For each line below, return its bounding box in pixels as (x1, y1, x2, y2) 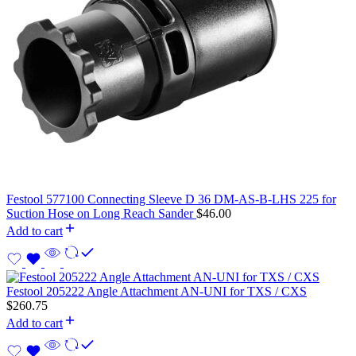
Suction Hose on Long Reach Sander (6, 206, 196, 220)
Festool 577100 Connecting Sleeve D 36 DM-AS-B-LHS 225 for (6, 192, 336, 206)
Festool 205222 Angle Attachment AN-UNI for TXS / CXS (6, 284, 307, 298)
